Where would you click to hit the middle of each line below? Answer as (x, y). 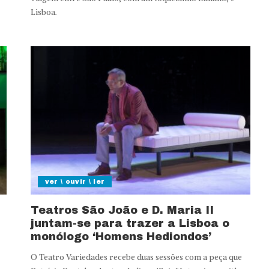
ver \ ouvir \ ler (75, 182)
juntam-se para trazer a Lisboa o (130, 224)
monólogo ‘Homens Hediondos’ (121, 237)
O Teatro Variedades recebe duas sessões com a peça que (136, 258)
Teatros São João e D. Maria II (122, 210)
